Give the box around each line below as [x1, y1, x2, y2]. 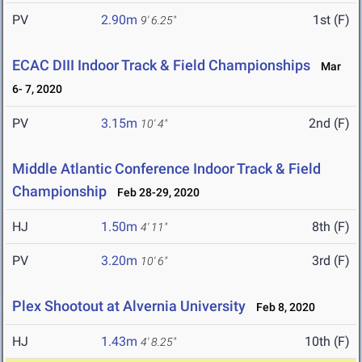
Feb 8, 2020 [249, 301, 315, 314]
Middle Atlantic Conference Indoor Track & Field [12, 160, 321, 178]
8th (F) [312, 219, 350, 235]
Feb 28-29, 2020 [110, 186, 200, 200]
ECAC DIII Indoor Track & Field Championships [12, 57, 310, 74]
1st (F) [313, 12, 350, 28]
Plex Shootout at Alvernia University [12, 297, 246, 315]
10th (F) [305, 334, 350, 350]
